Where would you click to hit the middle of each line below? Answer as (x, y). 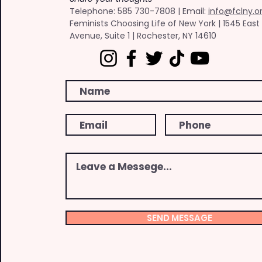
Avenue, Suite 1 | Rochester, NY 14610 (143, 36)
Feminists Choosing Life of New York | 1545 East (164, 23)
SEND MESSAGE (179, 218)
